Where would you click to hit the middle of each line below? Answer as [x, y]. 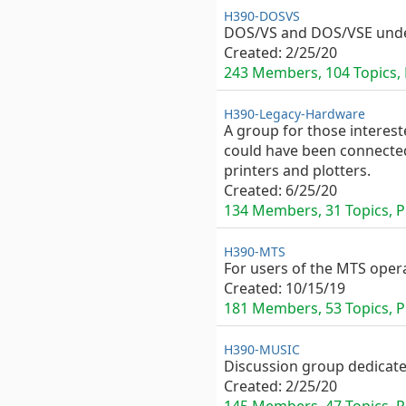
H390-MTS [255, 251]
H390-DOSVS [262, 16]
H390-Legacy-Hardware [295, 114]
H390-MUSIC [262, 349]
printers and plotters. [297, 170]
